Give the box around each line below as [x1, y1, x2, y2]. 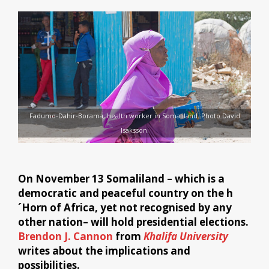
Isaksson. [120, 125, 149, 135]
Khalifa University [144, 229, 228, 243]
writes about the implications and [18, 243, 190, 258]
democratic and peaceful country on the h [18, 186, 233, 200]
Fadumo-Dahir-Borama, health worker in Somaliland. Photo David [29, 111, 240, 121]
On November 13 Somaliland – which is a [18, 171, 225, 186]
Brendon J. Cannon [18, 229, 113, 243]
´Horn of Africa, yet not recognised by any [18, 200, 232, 214]
